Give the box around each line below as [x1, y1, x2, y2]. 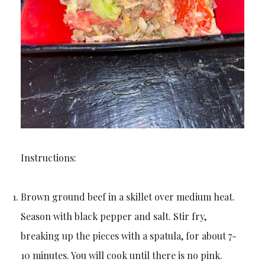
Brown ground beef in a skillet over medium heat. [20, 190, 235, 203]
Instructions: [20, 151, 79, 164]
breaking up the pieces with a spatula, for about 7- [20, 229, 237, 242]
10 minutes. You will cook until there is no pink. [20, 248, 225, 261]
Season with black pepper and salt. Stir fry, [20, 209, 206, 222]
